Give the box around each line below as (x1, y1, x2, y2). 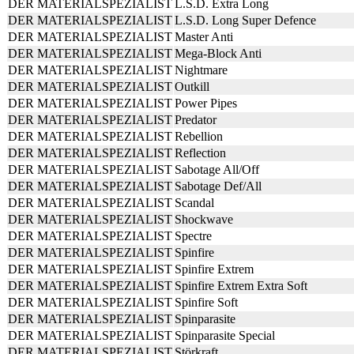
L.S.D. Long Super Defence (175, 13, 316, 27)
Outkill (175, 80, 209, 93)
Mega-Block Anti (175, 47, 262, 60)
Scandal (175, 196, 214, 209)
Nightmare (175, 63, 228, 77)
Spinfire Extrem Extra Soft (175, 279, 307, 292)
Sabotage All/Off (175, 163, 259, 176)
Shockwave (175, 213, 233, 226)
